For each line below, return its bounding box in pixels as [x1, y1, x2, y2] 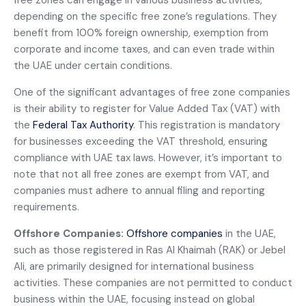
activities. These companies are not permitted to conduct [14, 276, 292, 290]
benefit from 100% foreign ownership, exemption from [14, 26, 268, 40]
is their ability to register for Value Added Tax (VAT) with [14, 102, 280, 115]
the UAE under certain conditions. [14, 59, 172, 72]
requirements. [14, 200, 79, 214]
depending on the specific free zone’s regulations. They [14, 10, 277, 23]
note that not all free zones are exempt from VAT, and [14, 167, 269, 181]
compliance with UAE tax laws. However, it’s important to [14, 151, 282, 165]
